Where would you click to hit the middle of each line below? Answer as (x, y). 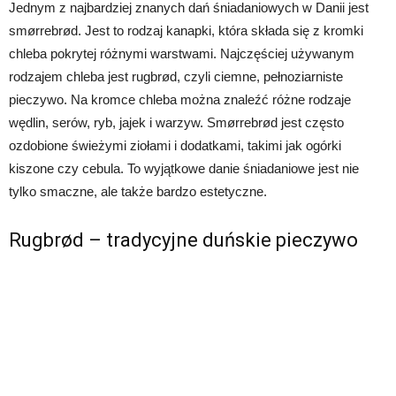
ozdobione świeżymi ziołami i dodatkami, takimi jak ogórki (175, 145)
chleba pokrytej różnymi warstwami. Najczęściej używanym (182, 53)
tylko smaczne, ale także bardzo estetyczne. (138, 191)
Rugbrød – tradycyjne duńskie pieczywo (183, 240)
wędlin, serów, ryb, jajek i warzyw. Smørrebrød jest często (176, 122)
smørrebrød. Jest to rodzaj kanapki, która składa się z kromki (186, 30)
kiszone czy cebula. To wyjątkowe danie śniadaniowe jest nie (184, 168)
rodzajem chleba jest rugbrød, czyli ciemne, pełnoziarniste (176, 76)
